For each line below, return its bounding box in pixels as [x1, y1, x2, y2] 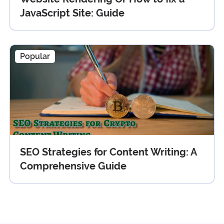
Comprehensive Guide [20, 160, 126, 172]
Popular [20, 51, 50, 61]
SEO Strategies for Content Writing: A [20, 146, 197, 158]
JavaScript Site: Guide [20, 7, 124, 19]
